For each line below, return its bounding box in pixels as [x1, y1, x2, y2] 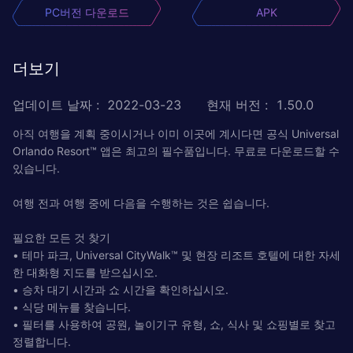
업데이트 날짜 [13, 96, 92, 113]
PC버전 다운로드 [44, 5, 129, 19]
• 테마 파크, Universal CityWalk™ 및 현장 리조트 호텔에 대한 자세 [13, 247, 340, 262]
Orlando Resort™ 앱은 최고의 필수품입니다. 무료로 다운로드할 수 [13, 143, 340, 158]
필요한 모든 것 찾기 [13, 230, 110, 244]
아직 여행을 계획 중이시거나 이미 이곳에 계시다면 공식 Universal [13, 126, 339, 140]
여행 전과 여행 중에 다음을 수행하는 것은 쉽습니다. [13, 195, 269, 210]
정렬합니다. [13, 334, 71, 348]
